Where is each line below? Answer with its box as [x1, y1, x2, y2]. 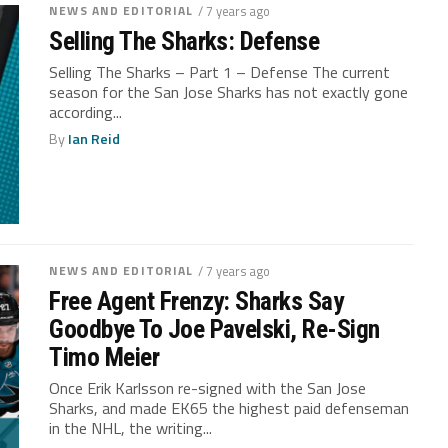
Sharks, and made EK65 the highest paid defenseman [49, 395, 410, 420]
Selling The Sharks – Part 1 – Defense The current [49, 59, 391, 84]
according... [49, 99, 123, 124]
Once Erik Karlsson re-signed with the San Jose [49, 375, 367, 400]
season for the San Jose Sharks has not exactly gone [49, 79, 409, 104]
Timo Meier [49, 341, 160, 372]
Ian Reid [68, 127, 121, 150]
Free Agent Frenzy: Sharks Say [49, 285, 344, 316]
